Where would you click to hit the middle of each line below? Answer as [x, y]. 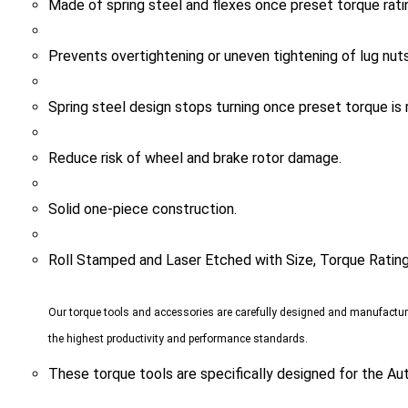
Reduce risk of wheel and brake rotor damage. [194, 132]
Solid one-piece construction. [142, 183]
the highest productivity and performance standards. [178, 313]
